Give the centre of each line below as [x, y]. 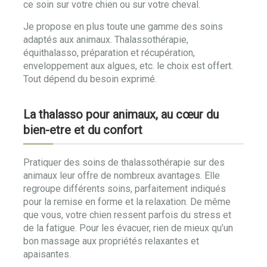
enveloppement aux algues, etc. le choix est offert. [128, 66]
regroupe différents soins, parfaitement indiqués [125, 189]
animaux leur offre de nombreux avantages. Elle [122, 176]
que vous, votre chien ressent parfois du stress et [127, 215]
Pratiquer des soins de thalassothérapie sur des [124, 162]
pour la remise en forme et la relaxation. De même [127, 202]
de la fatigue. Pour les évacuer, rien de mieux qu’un [128, 228]
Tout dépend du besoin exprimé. [90, 79]
